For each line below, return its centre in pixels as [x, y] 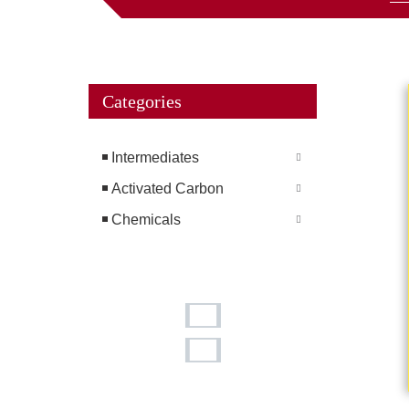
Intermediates [155, 158]
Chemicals [146, 220]
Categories [142, 102]
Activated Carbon [168, 189]
